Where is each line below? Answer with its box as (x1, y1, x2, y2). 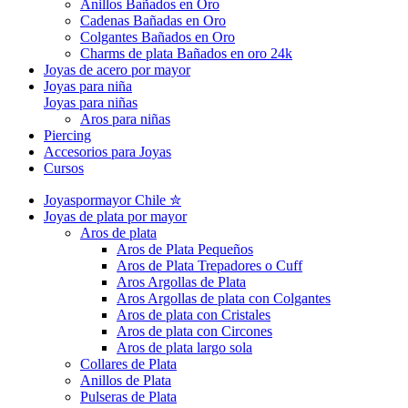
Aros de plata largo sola (117, 339, 252, 355)
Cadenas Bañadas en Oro (80, 12, 226, 28)
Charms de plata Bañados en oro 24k (80, 45, 292, 61)
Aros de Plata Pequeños (117, 240, 253, 257)
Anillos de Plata (80, 372, 171, 388)
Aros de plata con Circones (117, 322, 272, 339)
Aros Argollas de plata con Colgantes (117, 290, 331, 306)
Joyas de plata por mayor (44, 208, 187, 224)
